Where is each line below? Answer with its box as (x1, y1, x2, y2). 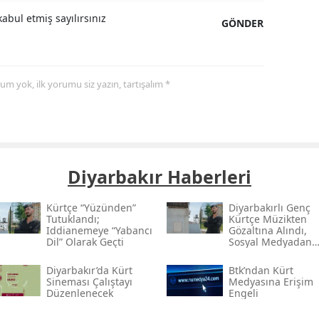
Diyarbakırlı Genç (228, 200, 310, 214)
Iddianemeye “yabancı (46, 223, 152, 237)
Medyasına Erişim (228, 274, 313, 288)
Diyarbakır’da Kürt (46, 263, 132, 277)
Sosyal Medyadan (228, 234, 312, 249)
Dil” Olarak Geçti (46, 234, 124, 249)
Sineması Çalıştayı (46, 274, 132, 288)
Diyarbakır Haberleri (68, 164, 251, 189)
